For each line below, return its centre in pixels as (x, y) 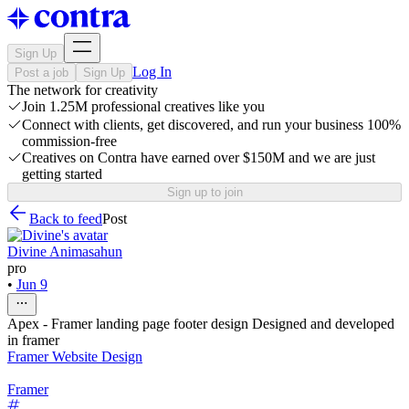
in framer (33, 340)
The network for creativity (83, 90)
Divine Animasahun (65, 252)
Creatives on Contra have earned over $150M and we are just (199, 157)
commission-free (69, 141)
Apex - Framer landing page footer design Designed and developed (201, 324)
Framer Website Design (75, 357)
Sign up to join (204, 192)
